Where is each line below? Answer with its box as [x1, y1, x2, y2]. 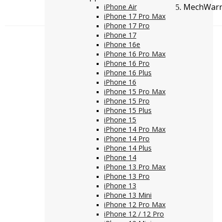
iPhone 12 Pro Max [104, 200, 166, 209]
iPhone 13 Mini [104, 190, 152, 200]
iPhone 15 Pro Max [104, 87, 166, 96]
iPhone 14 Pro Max [104, 124, 166, 134]
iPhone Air [104, 2, 137, 11]
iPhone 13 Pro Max [104, 162, 166, 171]
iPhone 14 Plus [104, 143, 152, 153]
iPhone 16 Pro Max [104, 49, 166, 58]
